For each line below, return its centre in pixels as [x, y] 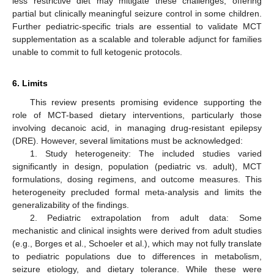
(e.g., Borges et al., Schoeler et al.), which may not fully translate [137, 244]
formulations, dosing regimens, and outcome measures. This [137, 180]
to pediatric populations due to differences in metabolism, [137, 257]
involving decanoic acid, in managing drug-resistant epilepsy [137, 128]
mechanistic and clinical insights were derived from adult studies [137, 231]
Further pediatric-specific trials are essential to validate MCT [137, 27]
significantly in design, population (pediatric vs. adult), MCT [137, 167]
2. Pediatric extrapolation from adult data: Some [146, 218]
